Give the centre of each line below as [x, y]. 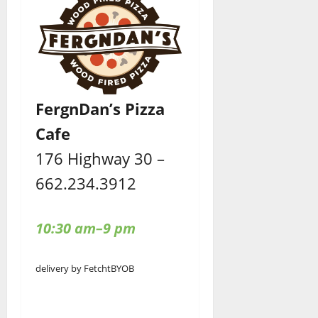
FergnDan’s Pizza [100, 109]
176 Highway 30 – [100, 159]
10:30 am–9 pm [86, 229]
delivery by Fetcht [73, 269]
